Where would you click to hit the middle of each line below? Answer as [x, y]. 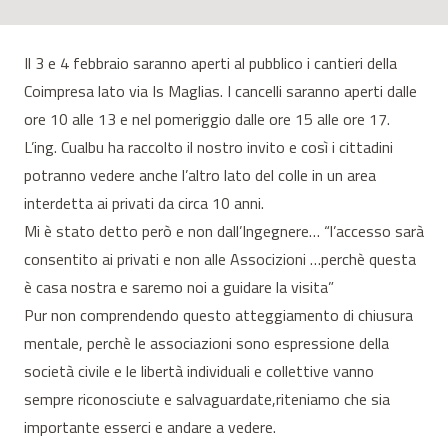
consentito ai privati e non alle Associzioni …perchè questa [220, 258]
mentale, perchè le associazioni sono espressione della [206, 342]
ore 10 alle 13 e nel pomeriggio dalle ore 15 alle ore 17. [207, 118]
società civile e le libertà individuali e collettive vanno [199, 370]
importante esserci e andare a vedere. [150, 426]
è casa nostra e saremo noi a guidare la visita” [179, 286]
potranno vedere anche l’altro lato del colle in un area [200, 174]
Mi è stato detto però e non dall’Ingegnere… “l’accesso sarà [224, 230]
